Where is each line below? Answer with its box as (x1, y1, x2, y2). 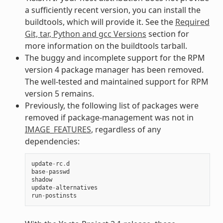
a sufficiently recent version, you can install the (24, 4, 201, 15)
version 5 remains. (24, 88, 94, 99)
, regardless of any (91, 123, 161, 135)
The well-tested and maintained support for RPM (24, 76, 209, 87)
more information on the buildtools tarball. (24, 40, 187, 51)
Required (175, 16, 210, 27)
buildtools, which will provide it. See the (24, 16, 175, 27)
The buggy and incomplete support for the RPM (24, 52, 205, 63)
